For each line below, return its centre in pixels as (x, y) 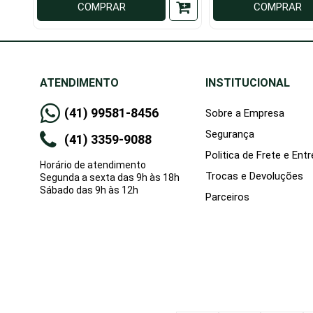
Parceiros (227, 197)
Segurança (230, 134)
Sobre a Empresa (245, 114)
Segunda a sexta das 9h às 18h (110, 178)
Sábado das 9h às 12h (89, 190)
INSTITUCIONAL (248, 83)
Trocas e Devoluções (254, 176)
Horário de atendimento (93, 165)
